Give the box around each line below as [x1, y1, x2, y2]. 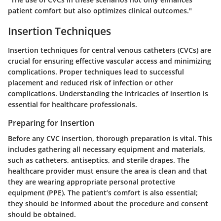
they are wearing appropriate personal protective [8, 177, 175, 187]
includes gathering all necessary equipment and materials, [8, 145, 205, 154]
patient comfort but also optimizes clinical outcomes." [8, 6, 192, 16]
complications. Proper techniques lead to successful [8, 67, 184, 76]
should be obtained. [8, 210, 76, 220]
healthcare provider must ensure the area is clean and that [8, 166, 207, 176]
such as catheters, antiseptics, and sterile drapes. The [8, 155, 189, 165]
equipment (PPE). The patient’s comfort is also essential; [8, 188, 198, 198]
